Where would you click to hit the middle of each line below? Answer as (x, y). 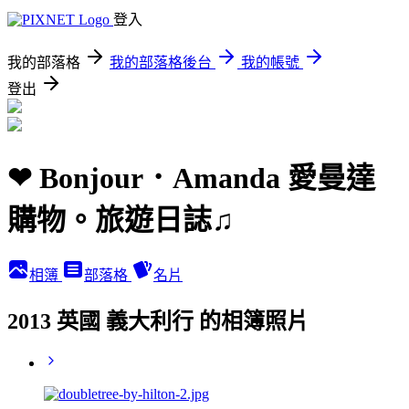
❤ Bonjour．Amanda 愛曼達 (191, 178)
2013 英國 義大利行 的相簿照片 (158, 321)
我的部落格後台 (161, 63)
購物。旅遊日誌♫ (121, 220)
